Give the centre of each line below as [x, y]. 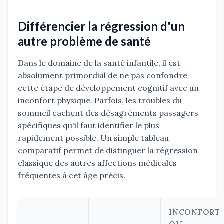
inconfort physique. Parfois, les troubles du [100, 101]
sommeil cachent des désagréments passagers [108, 113]
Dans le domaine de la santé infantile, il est [99, 63]
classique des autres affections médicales [97, 163]
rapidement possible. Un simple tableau [93, 138]
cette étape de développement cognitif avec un [108, 88]
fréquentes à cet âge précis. [72, 176]
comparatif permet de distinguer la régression [108, 151]
